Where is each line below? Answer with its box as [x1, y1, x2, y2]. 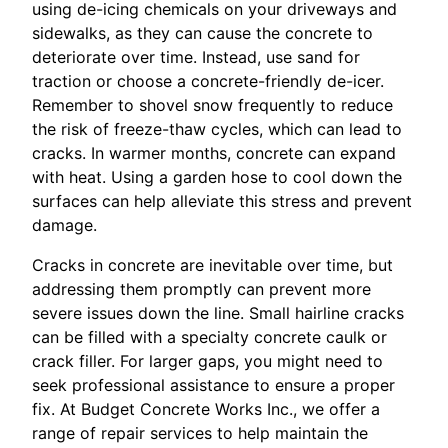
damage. [32, 215, 97, 236]
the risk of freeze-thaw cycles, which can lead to [32, 119, 402, 140]
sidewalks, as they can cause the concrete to [32, 23, 373, 44]
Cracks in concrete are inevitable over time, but [32, 255, 393, 276]
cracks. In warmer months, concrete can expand [32, 143, 396, 164]
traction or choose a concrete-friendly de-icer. [32, 71, 384, 92]
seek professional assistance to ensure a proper [32, 375, 395, 396]
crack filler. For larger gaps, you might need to [32, 351, 383, 372]
